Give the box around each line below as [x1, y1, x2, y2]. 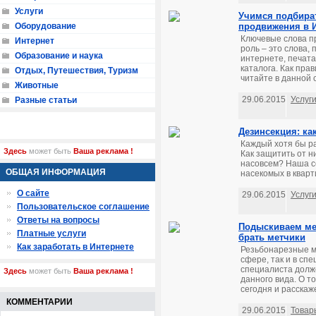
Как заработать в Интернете [17, 242, 134, 253]
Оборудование [15, 21, 76, 32]
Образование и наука [15, 51, 103, 61]
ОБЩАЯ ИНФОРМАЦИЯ [6, 167, 106, 178]
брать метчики [238, 232, 305, 243]
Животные [15, 80, 59, 91]
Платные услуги [17, 229, 86, 239]
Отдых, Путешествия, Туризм [15, 66, 138, 76]
